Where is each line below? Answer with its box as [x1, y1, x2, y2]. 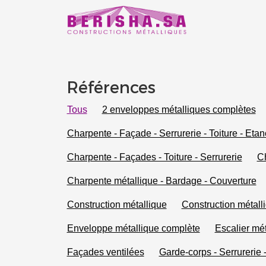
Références [66, 77, 156, 97]
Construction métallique [66, 198, 167, 210]
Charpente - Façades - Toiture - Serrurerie [66, 151, 242, 162]
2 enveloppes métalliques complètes [102, 103, 256, 115]
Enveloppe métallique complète [66, 222, 200, 233]
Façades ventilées [66, 246, 144, 257]
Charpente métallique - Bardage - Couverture [66, 175, 256, 186]
